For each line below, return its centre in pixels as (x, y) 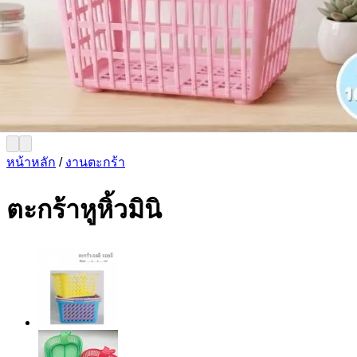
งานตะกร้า (95, 162)
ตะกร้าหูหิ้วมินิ (84, 210)
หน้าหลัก (31, 162)
